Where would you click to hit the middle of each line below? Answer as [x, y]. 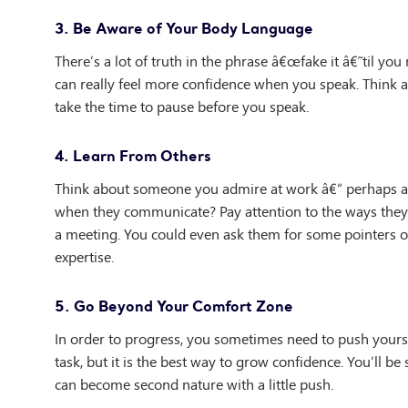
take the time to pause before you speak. [182, 106]
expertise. [84, 256]
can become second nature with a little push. [194, 384]
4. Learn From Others [133, 156]
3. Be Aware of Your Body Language [184, 28]
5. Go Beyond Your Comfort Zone [174, 306]
